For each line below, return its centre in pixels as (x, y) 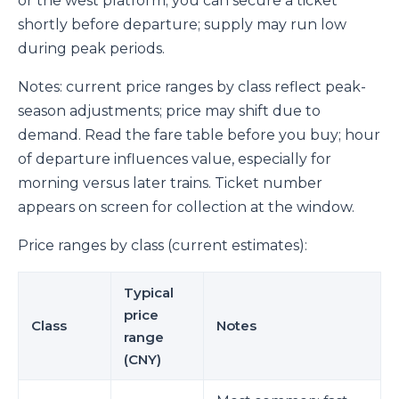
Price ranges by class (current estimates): (163, 246)
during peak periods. (91, 49)
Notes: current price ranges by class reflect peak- (192, 87)
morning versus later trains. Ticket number (170, 183)
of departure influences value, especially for (175, 159)
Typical (149, 293)
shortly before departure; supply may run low (182, 25)
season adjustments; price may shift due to (169, 111)
